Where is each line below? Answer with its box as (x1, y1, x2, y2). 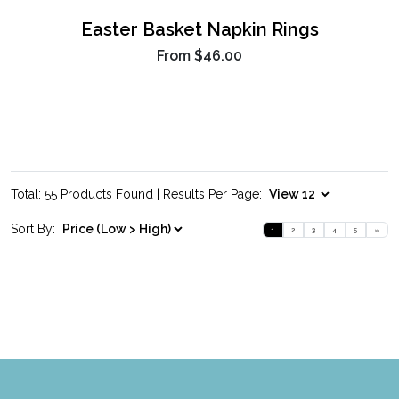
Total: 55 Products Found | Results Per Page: (11, 187, 265, 202)
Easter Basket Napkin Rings (80, 19, 319, 41)
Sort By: (11, 222, 59, 237)
